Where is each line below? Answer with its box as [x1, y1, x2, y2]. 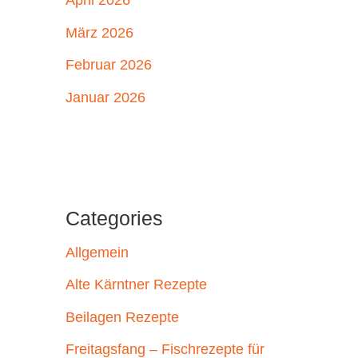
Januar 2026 [66, 89, 145, 105]
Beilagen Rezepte [66, 308, 179, 325]
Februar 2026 [66, 57, 152, 74]
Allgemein [66, 244, 129, 261]
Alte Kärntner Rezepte [66, 276, 207, 293]
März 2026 [66, 24, 133, 41]
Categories [66, 206, 163, 229]
